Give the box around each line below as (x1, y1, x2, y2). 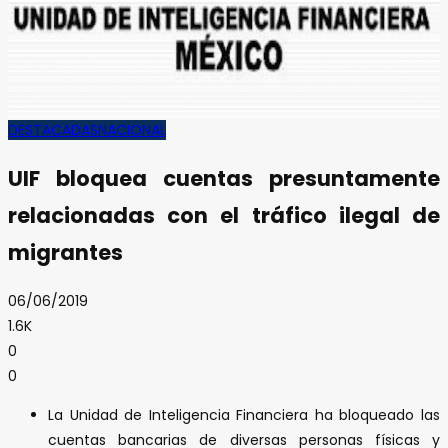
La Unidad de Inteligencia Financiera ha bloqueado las (48, 404, 440, 425)
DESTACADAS (8, 119, 98, 140)
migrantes (8, 238, 123, 268)
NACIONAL (98, 119, 166, 140)
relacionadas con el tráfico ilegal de (8, 201, 440, 231)
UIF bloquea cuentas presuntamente (8, 164, 440, 194)
